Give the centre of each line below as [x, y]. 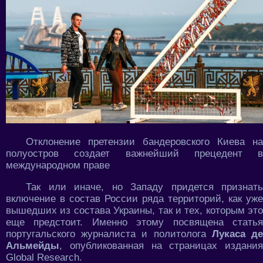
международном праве [58, 165]
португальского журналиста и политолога [109, 234]
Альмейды [33, 245]
